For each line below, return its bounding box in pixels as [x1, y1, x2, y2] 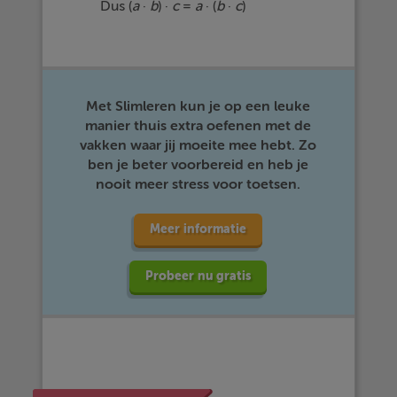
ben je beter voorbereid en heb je [88, 157, 309, 173]
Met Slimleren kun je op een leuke [86, 98, 311, 114]
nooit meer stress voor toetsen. [96, 176, 301, 192]
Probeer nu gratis [145, 269, 252, 284]
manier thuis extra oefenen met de [85, 118, 312, 134]
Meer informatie [150, 222, 247, 237]
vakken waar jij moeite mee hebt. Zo [80, 137, 317, 153]
